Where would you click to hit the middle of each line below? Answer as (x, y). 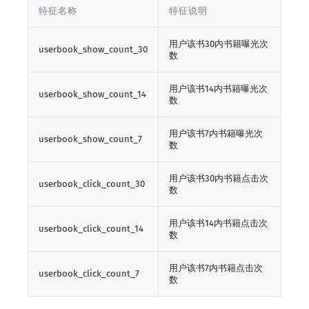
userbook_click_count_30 (92, 184)
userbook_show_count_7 (90, 139)
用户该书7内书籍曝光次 (216, 134)
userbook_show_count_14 (92, 94)
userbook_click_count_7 (89, 274)
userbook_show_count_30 (93, 50)
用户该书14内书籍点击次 (218, 223)
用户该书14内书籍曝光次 (218, 89)
